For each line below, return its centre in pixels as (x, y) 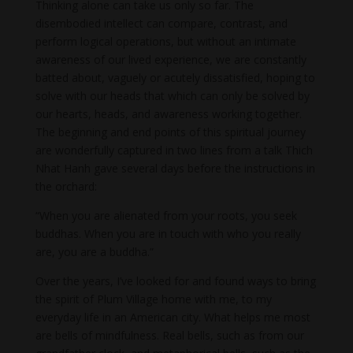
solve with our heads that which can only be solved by (172, 95)
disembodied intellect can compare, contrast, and (161, 23)
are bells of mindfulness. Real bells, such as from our (169, 335)
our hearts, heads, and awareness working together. (168, 113)
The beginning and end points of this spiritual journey (170, 132)
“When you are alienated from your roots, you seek (166, 215)
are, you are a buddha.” (94, 251)
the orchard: (66, 186)
